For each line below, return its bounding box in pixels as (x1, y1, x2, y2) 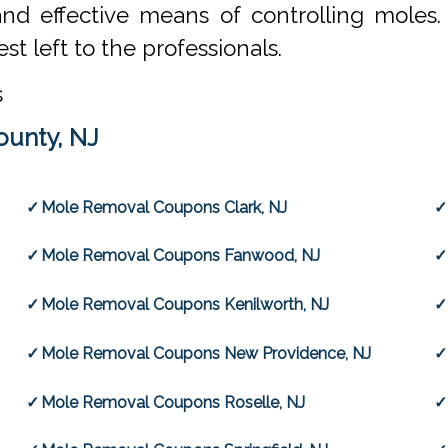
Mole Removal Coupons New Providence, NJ (41, 343, 372, 363)
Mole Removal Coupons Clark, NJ (41, 197, 288, 217)
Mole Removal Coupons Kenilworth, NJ (41, 295, 330, 315)
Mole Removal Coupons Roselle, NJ (41, 392, 306, 412)
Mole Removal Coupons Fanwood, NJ (41, 246, 321, 266)
